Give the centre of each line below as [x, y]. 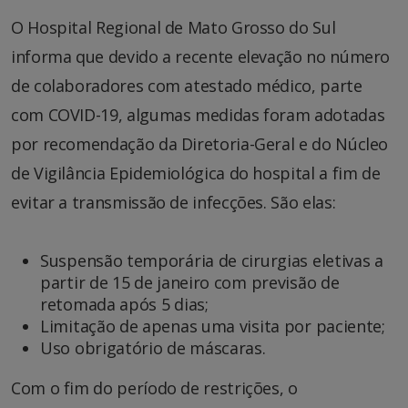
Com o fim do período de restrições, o [154, 388]
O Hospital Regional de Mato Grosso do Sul [173, 27]
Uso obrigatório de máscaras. [153, 347]
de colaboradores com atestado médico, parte [187, 85]
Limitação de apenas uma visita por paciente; [213, 326]
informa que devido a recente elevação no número [201, 56]
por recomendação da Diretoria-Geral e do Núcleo [200, 143]
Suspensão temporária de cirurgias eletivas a [212, 260]
